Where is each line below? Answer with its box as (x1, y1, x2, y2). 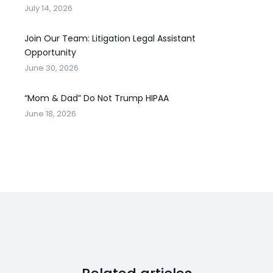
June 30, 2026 (24, 62, 79, 74)
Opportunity (24, 46, 76, 58)
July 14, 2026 (24, 2, 73, 14)
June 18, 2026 (24, 108, 76, 119)
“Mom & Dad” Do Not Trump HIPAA (24, 92, 169, 104)
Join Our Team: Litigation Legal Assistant (24, 32, 196, 44)
